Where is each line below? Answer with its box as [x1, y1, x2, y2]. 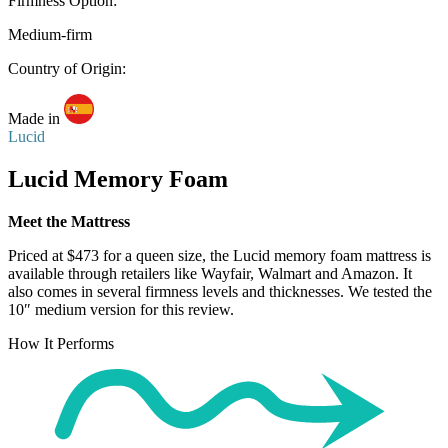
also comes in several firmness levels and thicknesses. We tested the [8, 283, 432, 301]
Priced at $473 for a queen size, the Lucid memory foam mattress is [8, 247, 431, 265]
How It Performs [8, 335, 114, 353]
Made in [8, 110, 60, 128]
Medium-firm [8, 26, 92, 44]
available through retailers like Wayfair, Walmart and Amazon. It [8, 265, 412, 283]
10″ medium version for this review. [8, 301, 234, 319]
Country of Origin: [8, 60, 126, 78]
